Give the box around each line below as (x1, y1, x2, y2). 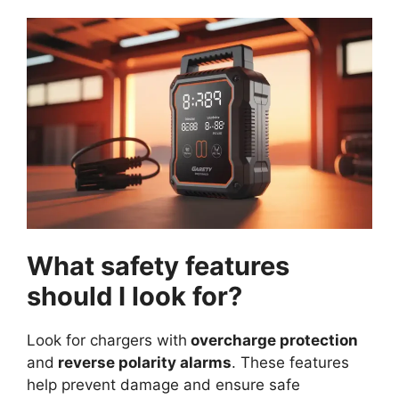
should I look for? (27, 281, 242, 313)
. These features (232, 354, 349, 372)
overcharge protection (187, 331, 358, 350)
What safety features (27, 250, 289, 282)
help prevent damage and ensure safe (27, 376, 300, 395)
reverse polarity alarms (54, 354, 232, 372)
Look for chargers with (27, 331, 187, 350)
